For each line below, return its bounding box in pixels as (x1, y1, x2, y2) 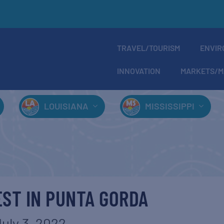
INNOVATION (116, 66, 160, 75)
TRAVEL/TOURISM (116, 43, 180, 52)
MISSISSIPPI (144, 100, 194, 111)
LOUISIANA (43, 100, 88, 111)
